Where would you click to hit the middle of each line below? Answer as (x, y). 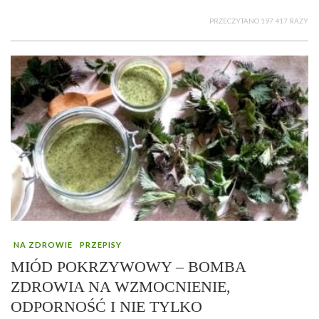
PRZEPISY (101, 245)
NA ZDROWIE (43, 245)
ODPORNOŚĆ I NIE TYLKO (106, 307)
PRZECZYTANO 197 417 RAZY (259, 20)
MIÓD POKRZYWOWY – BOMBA (128, 267)
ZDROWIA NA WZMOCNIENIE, (121, 287)
